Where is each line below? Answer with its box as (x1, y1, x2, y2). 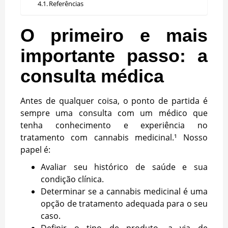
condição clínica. (41, 173, 104, 185)
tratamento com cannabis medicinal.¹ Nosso (20, 131, 208, 143)
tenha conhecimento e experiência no (20, 119, 208, 131)
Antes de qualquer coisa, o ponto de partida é (20, 95, 208, 106)
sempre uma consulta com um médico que (20, 107, 208, 119)
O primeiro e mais (20, 24, 208, 46)
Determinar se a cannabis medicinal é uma (41, 185, 208, 197)
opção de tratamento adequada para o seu (41, 197, 208, 209)
